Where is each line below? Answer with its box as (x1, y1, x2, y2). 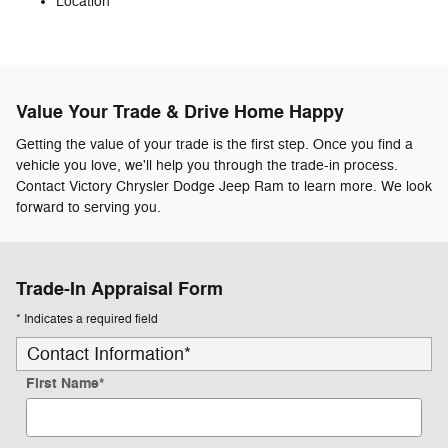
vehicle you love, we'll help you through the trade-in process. (16, 156, 398, 174)
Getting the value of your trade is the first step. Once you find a (16, 135, 413, 153)
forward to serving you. (16, 198, 161, 216)
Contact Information (27, 343, 184, 366)
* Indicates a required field (16, 311, 158, 328)
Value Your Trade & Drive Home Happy (16, 101, 344, 125)
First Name (26, 374, 99, 394)
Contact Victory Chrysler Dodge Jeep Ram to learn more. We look (16, 177, 432, 195)
